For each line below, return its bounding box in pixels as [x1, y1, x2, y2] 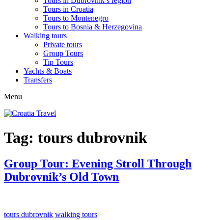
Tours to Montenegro [43, 14, 109, 23]
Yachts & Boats [24, 67, 72, 76]
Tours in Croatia [43, 5, 93, 14]
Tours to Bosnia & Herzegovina [43, 23, 142, 31]
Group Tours [43, 49, 83, 58]
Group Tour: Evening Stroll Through [4, 157, 192, 170]
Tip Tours [43, 58, 73, 67]
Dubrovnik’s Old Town [4, 170, 119, 184]
